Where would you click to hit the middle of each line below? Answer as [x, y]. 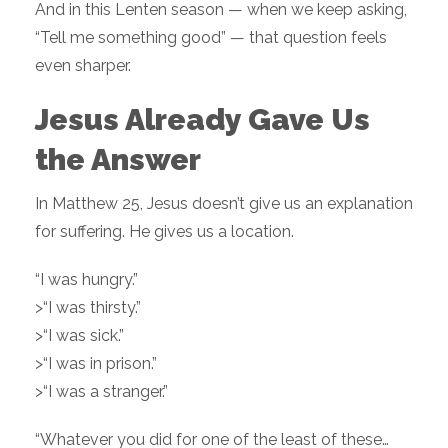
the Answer [118, 160]
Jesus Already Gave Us [202, 120]
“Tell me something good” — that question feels [211, 38]
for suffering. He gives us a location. [164, 232]
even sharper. [83, 66]
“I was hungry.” [86, 280]
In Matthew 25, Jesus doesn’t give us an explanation [224, 204]
